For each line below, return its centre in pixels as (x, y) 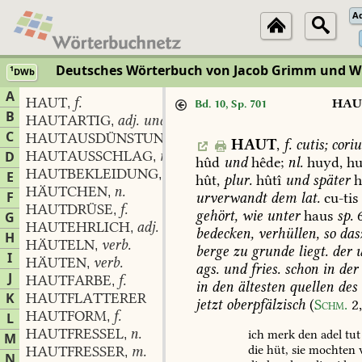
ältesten (260, 286)
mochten (331, 349)
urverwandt (232, 198)
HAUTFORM (66, 316)
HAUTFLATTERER (86, 298)
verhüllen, (287, 233)
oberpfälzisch (264, 304)
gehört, (217, 215)
